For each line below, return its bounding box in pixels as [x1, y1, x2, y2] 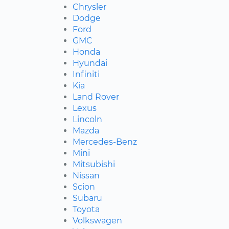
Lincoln [73, 114, 102, 125]
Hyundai [73, 58, 107, 68]
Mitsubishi [73, 159, 115, 170]
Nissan [73, 171, 100, 181]
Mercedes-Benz [73, 137, 137, 147]
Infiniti [73, 70, 100, 80]
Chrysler [73, 2, 106, 12]
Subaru [73, 193, 102, 203]
